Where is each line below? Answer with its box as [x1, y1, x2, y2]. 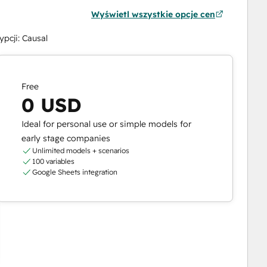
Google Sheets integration [32, 167, 117, 176]
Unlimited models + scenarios [32, 145, 129, 155]
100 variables [32, 156, 74, 166]
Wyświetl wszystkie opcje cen [91, 8, 215, 20]
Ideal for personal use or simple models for [21, 118, 192, 129]
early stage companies [21, 132, 111, 144]
